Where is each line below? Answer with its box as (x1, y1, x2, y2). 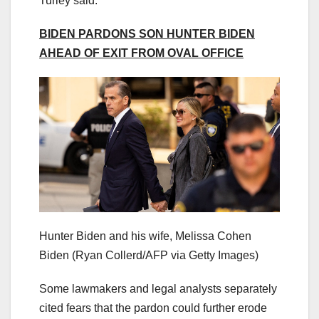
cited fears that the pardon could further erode (39, 301, 267, 314)
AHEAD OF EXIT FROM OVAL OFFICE (39, 46, 244, 59)
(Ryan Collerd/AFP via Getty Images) (72, 249, 258, 261)
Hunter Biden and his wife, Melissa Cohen (39, 229, 251, 242)
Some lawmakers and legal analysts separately (39, 282, 277, 295)
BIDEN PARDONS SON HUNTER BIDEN (39, 27, 255, 40)
